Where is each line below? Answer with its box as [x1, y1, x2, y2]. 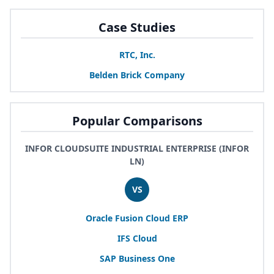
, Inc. [135, 48, 155, 61]
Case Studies [98, 18, 176, 35]
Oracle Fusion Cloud [86, 212, 172, 224]
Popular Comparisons [72, 112, 202, 129]
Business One [116, 252, 175, 264]
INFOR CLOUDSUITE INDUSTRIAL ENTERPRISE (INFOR [25, 142, 249, 154]
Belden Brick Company [89, 68, 185, 81]
